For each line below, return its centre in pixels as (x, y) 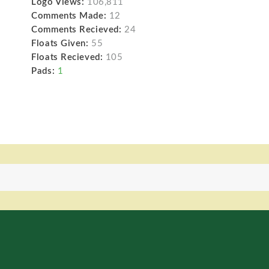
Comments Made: (69, 16)
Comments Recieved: (77, 30)
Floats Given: (60, 44)
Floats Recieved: (67, 57)
